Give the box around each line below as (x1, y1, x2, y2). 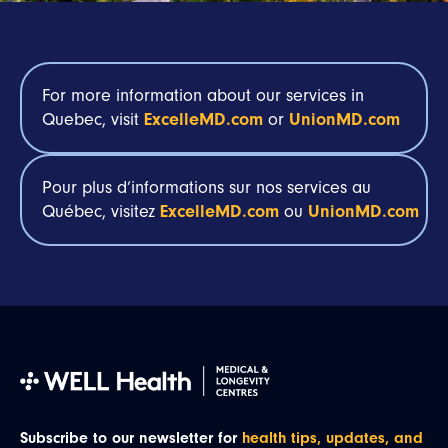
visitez (111, 201, 155, 222)
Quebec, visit (42, 109, 144, 130)
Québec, (42, 201, 111, 222)
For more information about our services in (42, 85, 364, 106)
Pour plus (42, 177, 117, 198)
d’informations (117, 177, 224, 198)
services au (282, 177, 371, 198)
